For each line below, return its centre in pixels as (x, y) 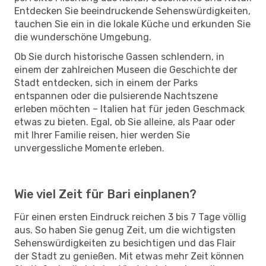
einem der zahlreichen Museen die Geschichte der (126, 69)
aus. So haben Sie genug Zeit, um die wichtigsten (125, 230)
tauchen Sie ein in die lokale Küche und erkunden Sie (132, 24)
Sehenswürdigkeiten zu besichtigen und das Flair (125, 243)
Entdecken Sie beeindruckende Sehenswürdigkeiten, (132, 11)
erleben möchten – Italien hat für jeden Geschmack (129, 109)
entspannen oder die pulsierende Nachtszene (116, 96)
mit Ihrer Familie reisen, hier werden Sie (102, 135)
